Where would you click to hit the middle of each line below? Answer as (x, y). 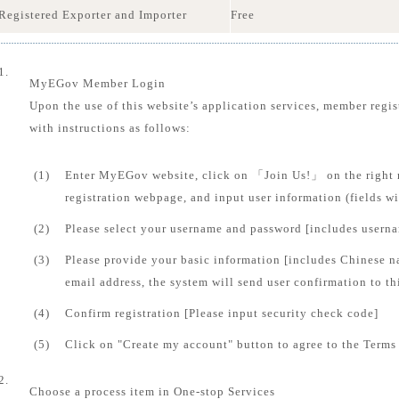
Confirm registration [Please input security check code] (222, 313)
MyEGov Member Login (98, 83)
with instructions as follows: (110, 128)
